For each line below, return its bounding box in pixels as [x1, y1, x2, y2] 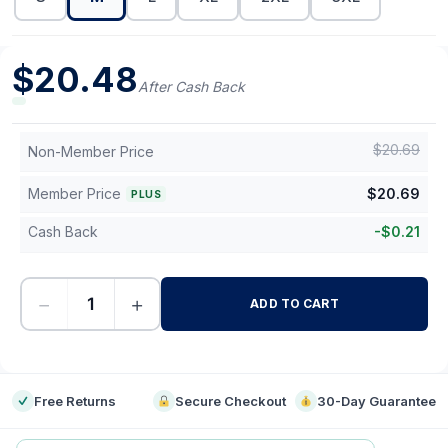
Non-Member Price [28, 143, 154, 160]
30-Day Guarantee [316, 393, 436, 409]
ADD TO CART [250, 296, 339, 311]
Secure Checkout [175, 393, 287, 409]
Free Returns [34, 393, 116, 409]
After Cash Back [138, 78, 245, 95]
